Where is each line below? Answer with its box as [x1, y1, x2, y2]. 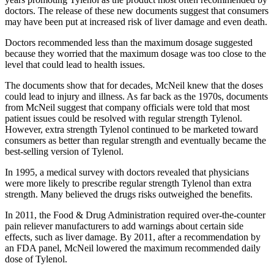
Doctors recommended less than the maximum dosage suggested [5, 37, 253, 48]
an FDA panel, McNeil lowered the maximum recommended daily [5, 243, 261, 254]
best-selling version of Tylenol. [5, 146, 124, 157]
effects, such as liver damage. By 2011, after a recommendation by [5, 232, 261, 243]
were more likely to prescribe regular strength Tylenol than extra [5, 178, 251, 189]
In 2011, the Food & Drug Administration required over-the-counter [5, 210, 265, 221]
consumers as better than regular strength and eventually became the [5, 135, 266, 146]
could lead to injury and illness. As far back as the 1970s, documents [5, 91, 268, 102]
